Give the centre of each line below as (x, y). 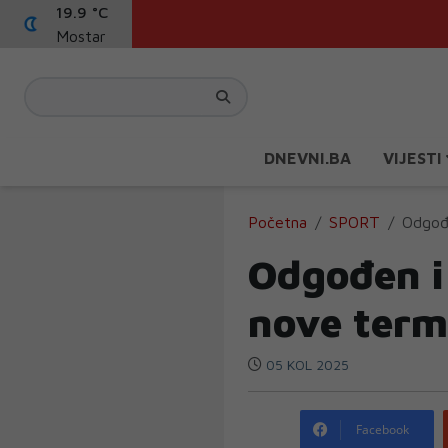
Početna (277, 222)
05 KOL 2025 (305, 364)
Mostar (81, 36)
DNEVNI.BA (307, 158)
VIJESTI (414, 158)
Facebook (382, 429)
